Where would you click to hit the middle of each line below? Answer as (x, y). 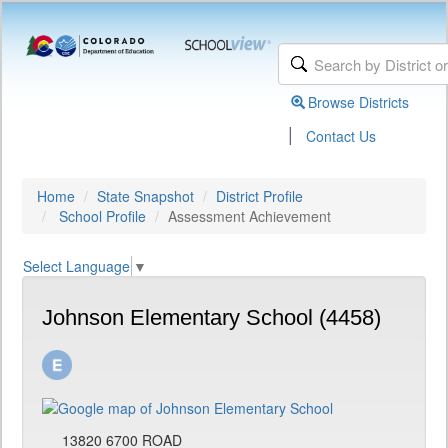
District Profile (259, 196)
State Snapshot (145, 196)
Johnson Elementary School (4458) (211, 318)
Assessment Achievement (249, 216)
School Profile (102, 216)
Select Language (76, 266)
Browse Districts (359, 102)
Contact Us (341, 136)
